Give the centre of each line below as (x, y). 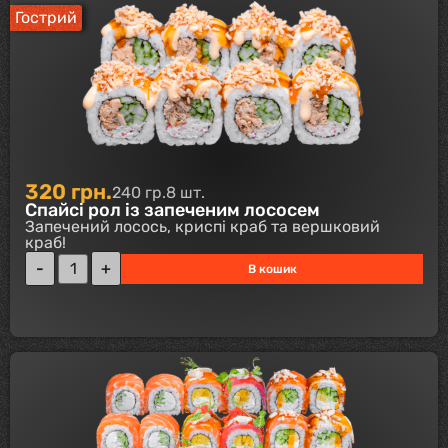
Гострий (46, 17)
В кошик (272, 268)
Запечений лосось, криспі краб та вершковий (202, 227)
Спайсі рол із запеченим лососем (172, 210)
